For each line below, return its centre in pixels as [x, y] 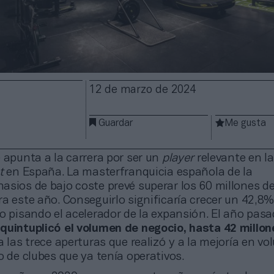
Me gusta [246, 123]
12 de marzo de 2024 [143, 90]
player [178, 158]
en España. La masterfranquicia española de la [128, 172]
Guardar [116, 123]
